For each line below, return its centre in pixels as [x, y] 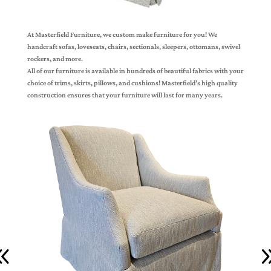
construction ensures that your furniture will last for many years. [125, 95]
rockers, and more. [55, 59]
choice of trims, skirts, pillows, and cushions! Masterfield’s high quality [132, 83]
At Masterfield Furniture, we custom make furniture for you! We [122, 35]
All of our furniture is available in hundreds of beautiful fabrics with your [135, 71]
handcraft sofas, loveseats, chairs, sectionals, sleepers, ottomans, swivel [133, 47]
